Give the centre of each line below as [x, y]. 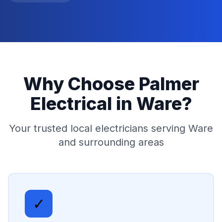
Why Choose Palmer [111, 84]
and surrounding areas [111, 142]
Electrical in [83, 104]
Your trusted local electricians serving [99, 129]
